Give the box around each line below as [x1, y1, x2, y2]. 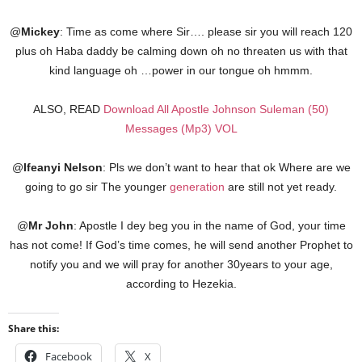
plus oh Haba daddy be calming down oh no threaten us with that [15, 44, 347, 57]
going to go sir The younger [25, 179, 170, 193]
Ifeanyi [23, 160, 61, 174]
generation [170, 179, 225, 193]
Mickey [21, 24, 60, 38]
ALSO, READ [33, 102, 103, 116]
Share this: [8, 321, 59, 335]
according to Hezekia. [125, 276, 237, 290]
